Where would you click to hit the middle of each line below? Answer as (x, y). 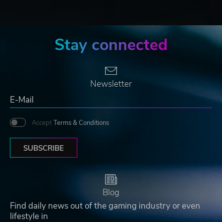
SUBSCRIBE (44, 148)
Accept (42, 123)
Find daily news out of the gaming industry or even (105, 206)
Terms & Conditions (81, 123)
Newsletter (111, 84)
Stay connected (111, 45)
